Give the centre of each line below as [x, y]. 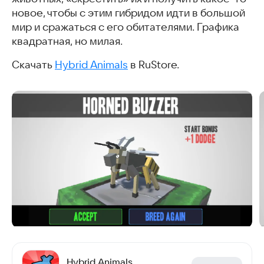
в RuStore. [154, 65]
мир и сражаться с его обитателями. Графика [126, 27]
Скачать [33, 65]
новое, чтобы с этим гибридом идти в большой [128, 13]
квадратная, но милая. [67, 42]
